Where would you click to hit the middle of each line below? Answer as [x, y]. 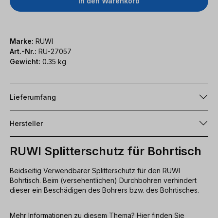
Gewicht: [25, 61]
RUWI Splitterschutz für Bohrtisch [106, 151]
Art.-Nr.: [24, 51]
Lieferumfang [33, 97]
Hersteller [26, 123]
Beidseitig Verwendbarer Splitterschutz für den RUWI [95, 170]
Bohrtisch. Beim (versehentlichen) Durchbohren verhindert [103, 180]
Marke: [22, 41]
